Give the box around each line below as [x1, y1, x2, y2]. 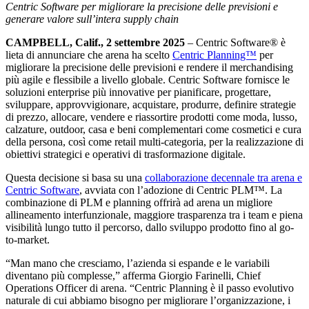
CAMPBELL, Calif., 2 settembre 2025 [6, 37, 185, 49]
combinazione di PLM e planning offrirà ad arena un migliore [6, 197, 272, 209]
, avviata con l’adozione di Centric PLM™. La [79, 184, 282, 197]
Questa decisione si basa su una [6, 172, 145, 184]
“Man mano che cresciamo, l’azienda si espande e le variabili [6, 257, 270, 270]
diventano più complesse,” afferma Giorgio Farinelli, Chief [6, 270, 261, 282]
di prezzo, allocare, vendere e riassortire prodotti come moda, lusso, [6, 111, 297, 123]
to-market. [6, 234, 50, 246]
